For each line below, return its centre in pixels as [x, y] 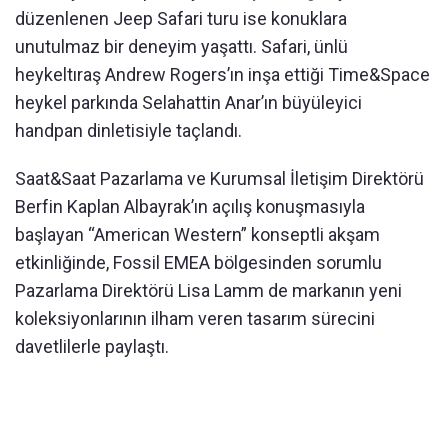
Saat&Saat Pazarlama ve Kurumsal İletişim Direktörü [219, 179]
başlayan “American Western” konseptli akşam [197, 235]
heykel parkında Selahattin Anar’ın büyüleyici [188, 103]
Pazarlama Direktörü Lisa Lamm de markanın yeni [208, 291]
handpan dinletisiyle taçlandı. [128, 131]
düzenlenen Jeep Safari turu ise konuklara [181, 19]
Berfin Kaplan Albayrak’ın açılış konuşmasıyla [190, 207]
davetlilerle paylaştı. [94, 347]
